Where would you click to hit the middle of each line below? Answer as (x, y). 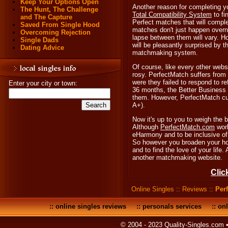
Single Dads (39, 40)
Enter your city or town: (43, 83)
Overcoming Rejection (55, 32)
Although (146, 127)
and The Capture (46, 17)
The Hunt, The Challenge (59, 9)
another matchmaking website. (177, 158)
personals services (172, 206)
